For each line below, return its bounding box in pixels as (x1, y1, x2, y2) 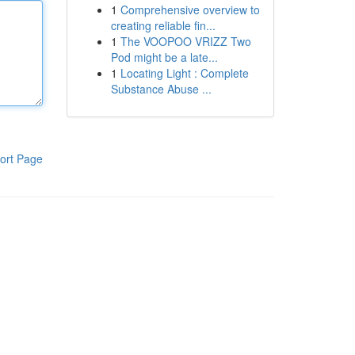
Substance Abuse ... (110, 81, 212, 97)
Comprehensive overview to (120, 2, 260, 17)
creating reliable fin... (110, 17, 216, 33)
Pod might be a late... (110, 49, 218, 65)
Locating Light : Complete (120, 65, 249, 81)
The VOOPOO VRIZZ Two (120, 33, 251, 49)
